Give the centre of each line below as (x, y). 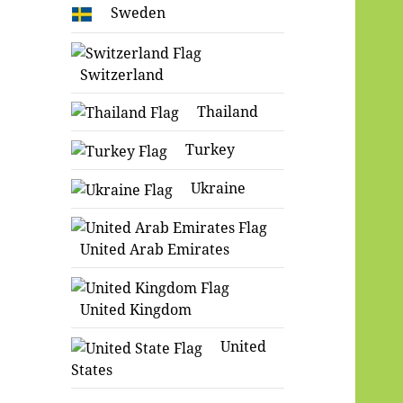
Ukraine (219, 188)
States (92, 369)
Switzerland (122, 74)
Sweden (139, 13)
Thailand (228, 111)
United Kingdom (136, 310)
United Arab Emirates (155, 250)
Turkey (210, 150)
